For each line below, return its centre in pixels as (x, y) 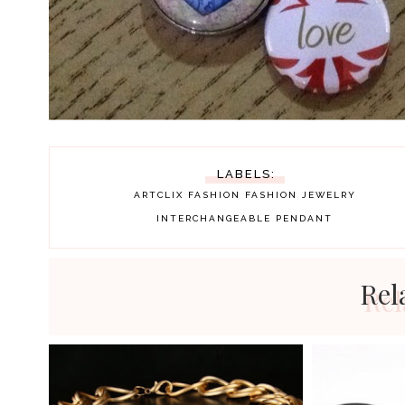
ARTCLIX (158, 195)
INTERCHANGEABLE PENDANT (245, 218)
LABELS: (246, 174)
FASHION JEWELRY (300, 195)
